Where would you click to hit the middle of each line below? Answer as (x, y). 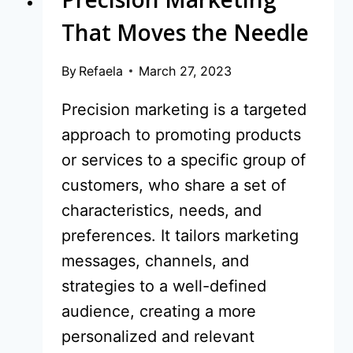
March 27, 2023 (186, 71)
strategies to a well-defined (164, 286)
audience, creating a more (159, 311)
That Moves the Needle (185, 32)
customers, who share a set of (174, 185)
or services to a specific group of (184, 160)
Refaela (101, 71)
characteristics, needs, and (162, 210)
